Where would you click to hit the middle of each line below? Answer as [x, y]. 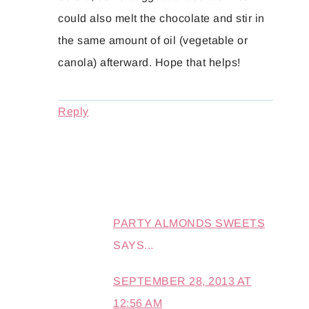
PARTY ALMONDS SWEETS [189, 223]
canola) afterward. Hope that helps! [149, 63]
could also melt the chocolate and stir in [161, 19]
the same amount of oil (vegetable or [153, 41]
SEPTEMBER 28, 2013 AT [182, 281]
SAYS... [133, 246]
